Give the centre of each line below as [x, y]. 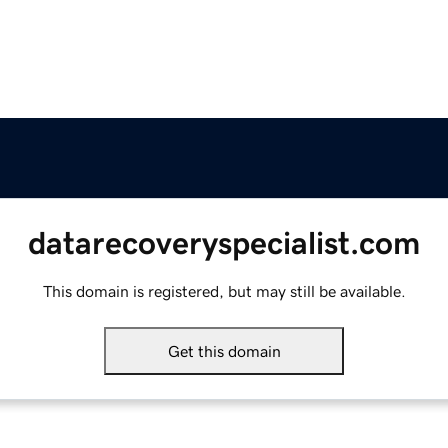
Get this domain [224, 351]
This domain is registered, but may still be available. [224, 291]
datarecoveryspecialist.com [224, 243]
